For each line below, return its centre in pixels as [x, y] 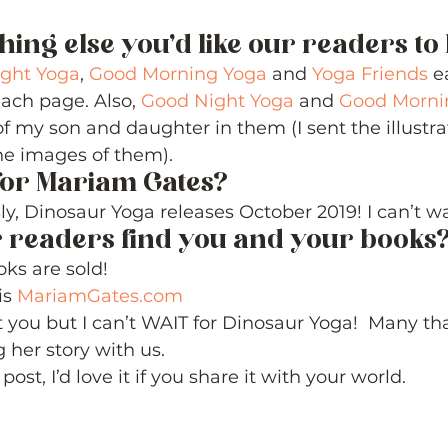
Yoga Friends [370, 74]
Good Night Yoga [217, 101]
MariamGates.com [100, 296]
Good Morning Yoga [178, 74]
